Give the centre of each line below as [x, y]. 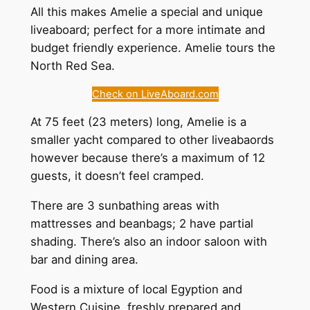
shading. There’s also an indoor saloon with [148, 242]
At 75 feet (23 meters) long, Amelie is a [138, 122]
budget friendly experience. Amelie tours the [153, 47]
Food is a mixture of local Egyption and [136, 289]
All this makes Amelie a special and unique [146, 11]
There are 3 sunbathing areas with [125, 206]
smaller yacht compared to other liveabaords [152, 140]
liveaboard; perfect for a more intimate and [147, 29]
